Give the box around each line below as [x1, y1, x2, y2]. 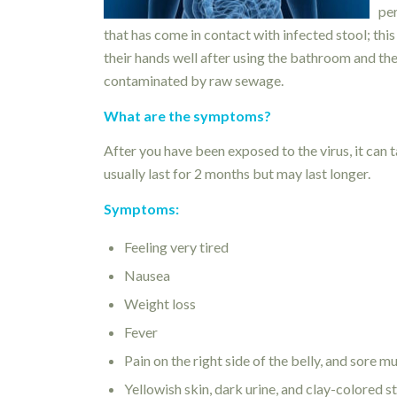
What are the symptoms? [104, 106, 272, 124]
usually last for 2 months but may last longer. [104, 165, 371, 183]
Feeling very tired [124, 237, 230, 255]
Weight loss [124, 294, 197, 312]
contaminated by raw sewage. [104, 72, 284, 90]
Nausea [124, 266, 171, 284]
